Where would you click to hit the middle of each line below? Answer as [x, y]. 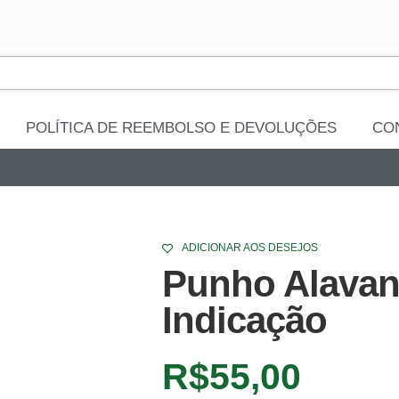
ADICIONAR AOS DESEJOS [250, 248]
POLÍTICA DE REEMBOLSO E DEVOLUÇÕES [181, 128]
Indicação [245, 320]
